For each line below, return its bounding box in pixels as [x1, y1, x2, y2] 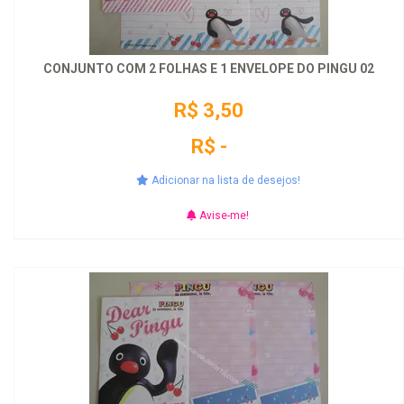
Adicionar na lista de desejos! [148, 174, 300, 187]
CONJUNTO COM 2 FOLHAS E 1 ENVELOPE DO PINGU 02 [43, 61, 374, 76]
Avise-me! [197, 209, 249, 222]
